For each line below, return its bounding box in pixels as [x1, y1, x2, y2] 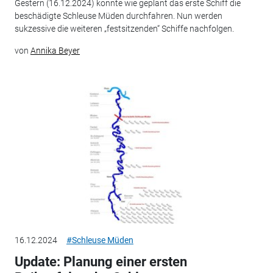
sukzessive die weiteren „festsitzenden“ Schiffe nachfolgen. [14, 23, 234, 34]
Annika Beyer [30, 45, 80, 55]
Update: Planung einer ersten [14, 254, 187, 270]
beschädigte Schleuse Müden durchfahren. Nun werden [14, 10, 222, 21]
